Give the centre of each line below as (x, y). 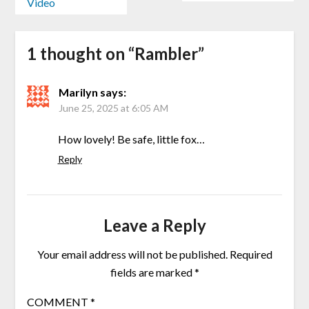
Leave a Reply (154, 226)
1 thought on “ (80, 54)
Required (251, 255)
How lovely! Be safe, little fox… (131, 139)
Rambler (166, 54)
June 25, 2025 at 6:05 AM (113, 108)
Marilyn (78, 92)
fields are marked (152, 272)
